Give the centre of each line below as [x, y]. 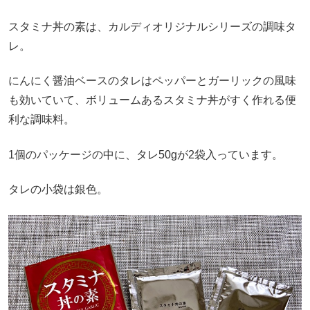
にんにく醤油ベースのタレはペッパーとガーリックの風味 [152, 81]
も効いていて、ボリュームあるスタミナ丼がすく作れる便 [152, 100]
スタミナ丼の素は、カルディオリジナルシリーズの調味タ [152, 26]
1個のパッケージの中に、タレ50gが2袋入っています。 [146, 154]
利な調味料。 [42, 120]
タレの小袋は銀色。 [58, 190]
